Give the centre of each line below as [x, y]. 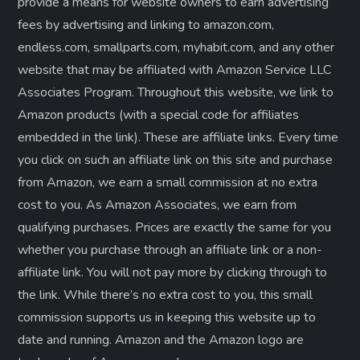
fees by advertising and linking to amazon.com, [146, 25]
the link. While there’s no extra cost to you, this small [166, 295]
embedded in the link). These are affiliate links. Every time [178, 138]
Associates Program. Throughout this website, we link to [176, 93]
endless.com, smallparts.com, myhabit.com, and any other [176, 48]
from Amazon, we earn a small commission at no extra [168, 183]
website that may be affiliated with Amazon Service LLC [175, 70]
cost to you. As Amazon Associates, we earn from [157, 205]
